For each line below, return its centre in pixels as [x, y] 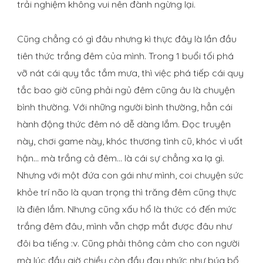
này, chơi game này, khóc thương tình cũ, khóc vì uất [130, 141]
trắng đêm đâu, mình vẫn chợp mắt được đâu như [124, 226]
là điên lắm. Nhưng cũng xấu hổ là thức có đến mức [127, 209]
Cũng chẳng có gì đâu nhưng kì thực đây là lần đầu [127, 39]
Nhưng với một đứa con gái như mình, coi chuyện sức [130, 175]
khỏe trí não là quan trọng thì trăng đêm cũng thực [127, 192]
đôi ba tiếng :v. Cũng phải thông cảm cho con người [128, 243]
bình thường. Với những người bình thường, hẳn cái [125, 107]
